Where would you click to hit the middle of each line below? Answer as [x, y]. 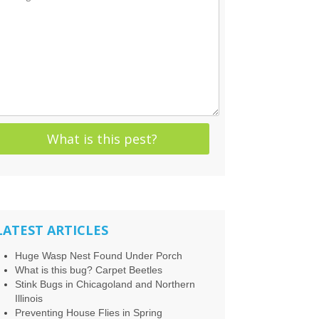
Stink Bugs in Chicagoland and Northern [105, 284]
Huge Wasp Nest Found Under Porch [98, 255]
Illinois [28, 298]
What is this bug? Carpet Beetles [88, 270]
